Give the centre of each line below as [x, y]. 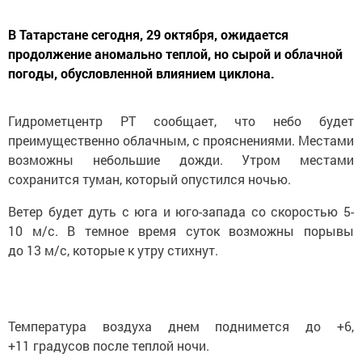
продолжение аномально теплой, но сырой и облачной [175, 54]
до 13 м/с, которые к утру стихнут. [113, 250]
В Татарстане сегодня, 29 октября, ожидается [148, 35]
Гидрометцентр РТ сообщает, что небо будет [181, 121]
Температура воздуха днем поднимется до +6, [181, 326]
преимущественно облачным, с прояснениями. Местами [181, 141]
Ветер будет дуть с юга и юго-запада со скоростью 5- [181, 212]
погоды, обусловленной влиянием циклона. [141, 74]
